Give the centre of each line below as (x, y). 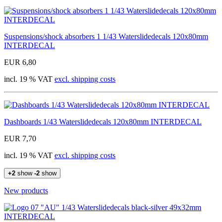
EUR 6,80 (20, 62)
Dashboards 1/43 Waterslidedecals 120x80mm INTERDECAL (103, 121)
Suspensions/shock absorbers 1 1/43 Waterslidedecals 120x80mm (106, 36)
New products (26, 190)
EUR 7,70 (20, 138)
